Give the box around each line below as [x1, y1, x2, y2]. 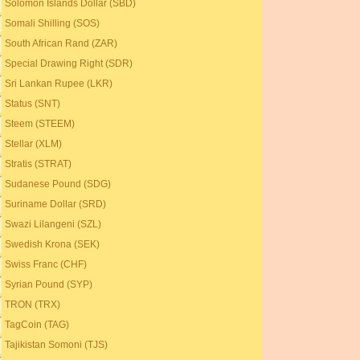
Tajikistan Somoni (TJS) [5, 339, 108, 350]
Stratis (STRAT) [5, 158, 72, 170]
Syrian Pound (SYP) [5, 279, 93, 290]
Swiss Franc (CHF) [5, 259, 88, 270]
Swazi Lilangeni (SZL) [5, 219, 102, 230]
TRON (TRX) [5, 299, 61, 310]
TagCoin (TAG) [5, 319, 70, 330]
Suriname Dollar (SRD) [5, 198, 107, 210]
